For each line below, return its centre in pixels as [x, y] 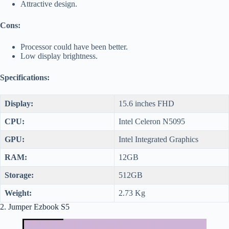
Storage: [19, 175]
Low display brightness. [59, 56]
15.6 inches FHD [146, 103]
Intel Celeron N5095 [152, 121]
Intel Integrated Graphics [158, 139]
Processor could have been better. [74, 47]
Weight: [18, 193]
